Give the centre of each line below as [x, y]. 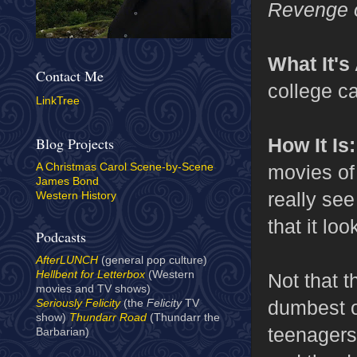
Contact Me [70, 75]
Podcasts [61, 237]
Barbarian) [63, 332]
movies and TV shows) [93, 289]
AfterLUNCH [67, 261]
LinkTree [58, 100]
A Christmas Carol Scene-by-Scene [125, 167]
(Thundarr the [183, 318]
